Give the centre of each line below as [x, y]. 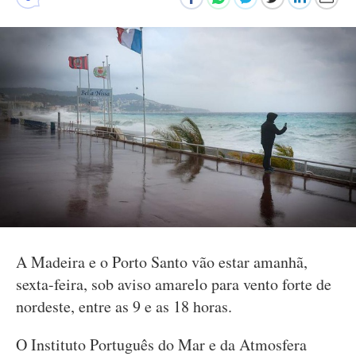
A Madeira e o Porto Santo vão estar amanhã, [162, 262]
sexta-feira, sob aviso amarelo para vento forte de [174, 284]
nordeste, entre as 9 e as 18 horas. [124, 306]
